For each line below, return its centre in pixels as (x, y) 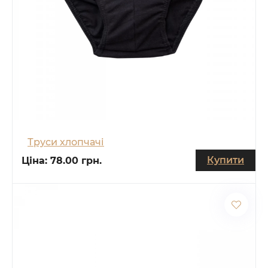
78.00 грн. (76, 160)
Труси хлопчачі (66, 142)
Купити (226, 160)
